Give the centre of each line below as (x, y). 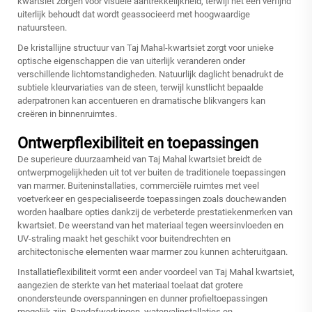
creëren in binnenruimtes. (67, 114)
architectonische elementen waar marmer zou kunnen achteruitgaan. (153, 252)
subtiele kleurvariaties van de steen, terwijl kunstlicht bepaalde (140, 88)
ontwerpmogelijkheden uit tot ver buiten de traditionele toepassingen (151, 173)
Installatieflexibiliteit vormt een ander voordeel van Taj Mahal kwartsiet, (156, 272)
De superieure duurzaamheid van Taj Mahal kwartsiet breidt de (140, 159)
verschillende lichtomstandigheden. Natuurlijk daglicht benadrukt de (150, 75)
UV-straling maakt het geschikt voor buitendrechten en (124, 239)
